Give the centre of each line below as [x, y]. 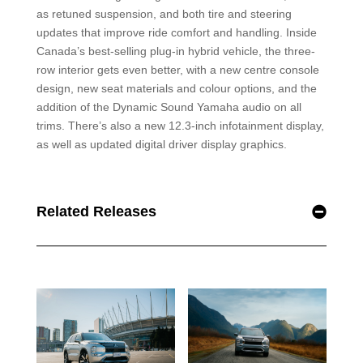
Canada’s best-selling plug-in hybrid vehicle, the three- [175, 51]
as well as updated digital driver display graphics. [161, 144]
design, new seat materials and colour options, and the [176, 88]
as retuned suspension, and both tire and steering [164, 13]
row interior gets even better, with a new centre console [177, 69]
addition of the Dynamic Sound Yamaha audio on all [169, 107]
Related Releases [96, 211]
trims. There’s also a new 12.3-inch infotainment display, [180, 125]
